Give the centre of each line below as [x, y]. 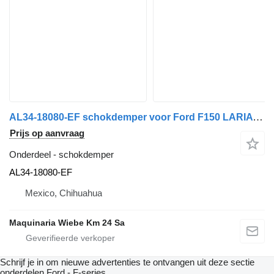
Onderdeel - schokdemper [61, 155]
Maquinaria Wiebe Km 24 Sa [67, 223]
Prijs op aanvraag [47, 133]
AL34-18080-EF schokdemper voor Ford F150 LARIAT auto [258, 117]
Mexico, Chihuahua [64, 193]
